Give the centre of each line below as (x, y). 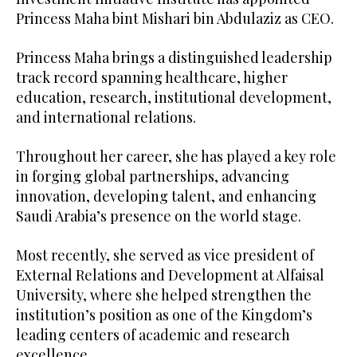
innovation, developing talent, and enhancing (166, 196)
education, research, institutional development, (174, 98)
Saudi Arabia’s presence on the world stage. (159, 216)
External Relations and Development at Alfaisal (170, 275)
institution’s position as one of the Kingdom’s (164, 315)
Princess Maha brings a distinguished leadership (174, 58)
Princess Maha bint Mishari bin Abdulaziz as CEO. (175, 19)
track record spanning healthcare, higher (152, 78)
